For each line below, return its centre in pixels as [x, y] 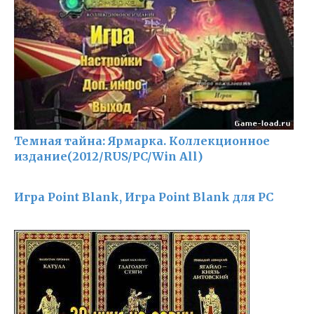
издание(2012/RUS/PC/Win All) [108, 156]
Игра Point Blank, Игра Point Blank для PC [144, 197]
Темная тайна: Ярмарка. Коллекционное [142, 141]
